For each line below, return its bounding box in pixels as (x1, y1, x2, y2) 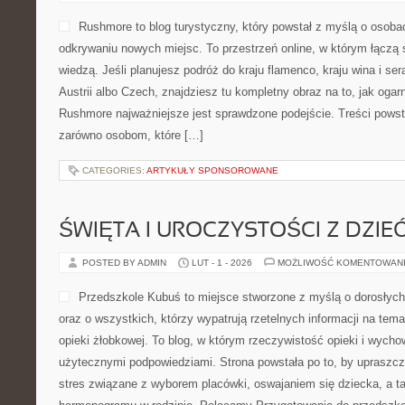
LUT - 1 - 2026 (192, 258, 252, 268)
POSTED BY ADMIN (82, 258, 169, 268)
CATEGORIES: (82, 165, 146, 175)
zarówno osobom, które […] (59, 128, 203, 142)
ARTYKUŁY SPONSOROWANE (146, 165, 278, 175)
